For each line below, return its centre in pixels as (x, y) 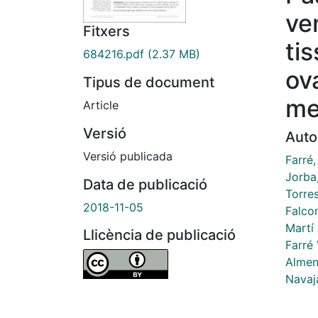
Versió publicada (128, 157)
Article (101, 105)
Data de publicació (145, 185)
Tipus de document (149, 83)
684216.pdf (114, 54)
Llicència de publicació (159, 235)
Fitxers (106, 32)
